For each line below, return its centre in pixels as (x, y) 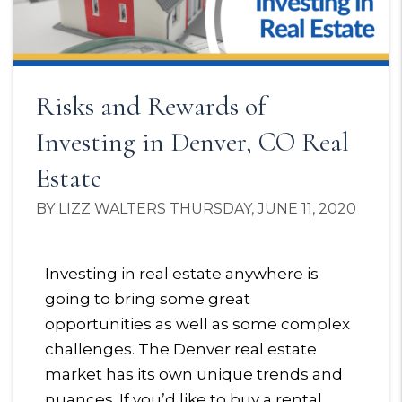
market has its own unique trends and (194, 375)
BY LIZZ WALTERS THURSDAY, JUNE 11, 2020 (196, 209)
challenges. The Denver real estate (181, 350)
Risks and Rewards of (151, 107)
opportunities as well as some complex (197, 324)
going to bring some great (148, 299)
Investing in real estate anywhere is (182, 274)
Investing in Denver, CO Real (192, 143)
